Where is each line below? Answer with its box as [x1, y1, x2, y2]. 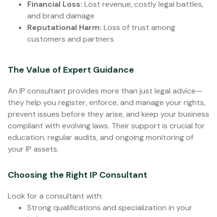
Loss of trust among [102, 22, 175, 32]
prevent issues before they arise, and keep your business [8, 109, 209, 119]
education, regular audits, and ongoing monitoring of [8, 132, 193, 142]
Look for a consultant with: [8, 191, 103, 201]
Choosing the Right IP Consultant [8, 169, 147, 181]
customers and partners [27, 34, 114, 44]
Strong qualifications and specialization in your [27, 202, 192, 213]
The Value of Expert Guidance [8, 64, 134, 76]
